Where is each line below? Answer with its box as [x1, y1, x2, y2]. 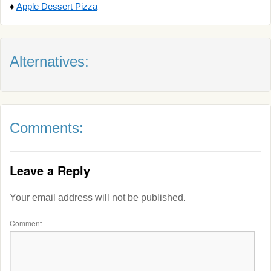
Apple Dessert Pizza [16, 1, 97, 11]
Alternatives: [10, 53, 89, 70]
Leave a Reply [10, 162, 90, 179]
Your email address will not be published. [10, 192, 186, 203]
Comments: [10, 120, 83, 136]
